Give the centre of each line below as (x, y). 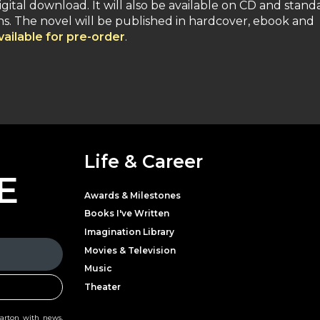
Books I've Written (127, 214)
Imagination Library (129, 231)
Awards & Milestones (132, 195)
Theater (102, 286)
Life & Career (144, 161)
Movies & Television (130, 250)
